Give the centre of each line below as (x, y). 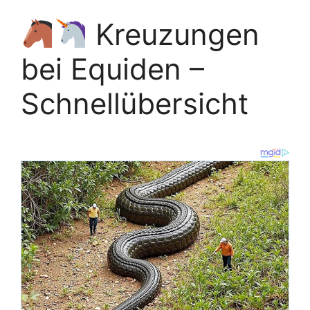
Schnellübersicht (135, 104)
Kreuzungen (173, 35)
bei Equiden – (112, 69)
